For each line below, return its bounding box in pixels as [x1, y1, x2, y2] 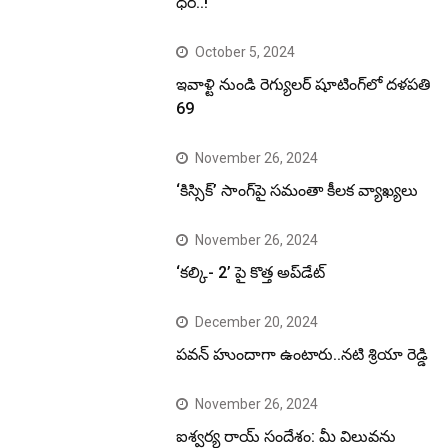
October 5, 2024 [195, 43, 296, 60]
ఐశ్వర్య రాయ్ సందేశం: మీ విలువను [176, 426, 397, 446]
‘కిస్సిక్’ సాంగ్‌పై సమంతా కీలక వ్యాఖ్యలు [176, 180, 419, 200]
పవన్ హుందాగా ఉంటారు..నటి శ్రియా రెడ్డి [176, 344, 429, 364]
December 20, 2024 [195, 313, 319, 330]
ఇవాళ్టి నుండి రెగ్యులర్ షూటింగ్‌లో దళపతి [176, 74, 432, 94]
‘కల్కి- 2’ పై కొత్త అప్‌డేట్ [176, 262, 326, 282]
